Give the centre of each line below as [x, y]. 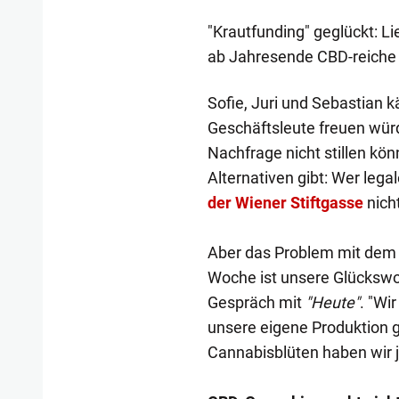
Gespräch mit [256, 302]
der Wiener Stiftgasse [285, 202]
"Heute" [332, 302]
